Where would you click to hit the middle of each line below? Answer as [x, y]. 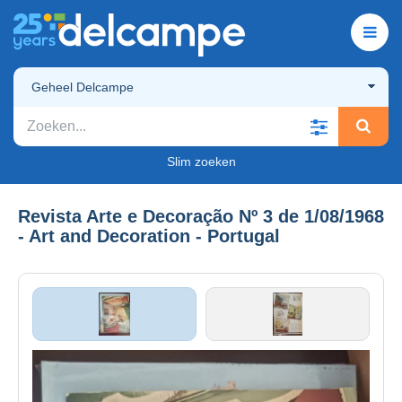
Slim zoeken [201, 161]
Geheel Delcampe [83, 87]
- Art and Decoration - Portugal [149, 236]
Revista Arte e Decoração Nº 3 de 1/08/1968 [201, 216]
